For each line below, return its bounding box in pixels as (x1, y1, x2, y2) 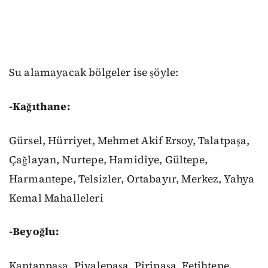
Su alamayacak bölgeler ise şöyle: (9, 65, 179, 80)
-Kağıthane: (9, 99, 70, 114)
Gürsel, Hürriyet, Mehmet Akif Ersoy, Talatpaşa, (9, 133, 250, 148)
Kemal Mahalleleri (9, 190, 103, 205)
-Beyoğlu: (9, 224, 59, 239)
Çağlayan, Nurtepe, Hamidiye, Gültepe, (9, 152, 208, 167)
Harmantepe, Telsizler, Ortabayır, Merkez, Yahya (9, 171, 255, 186)
